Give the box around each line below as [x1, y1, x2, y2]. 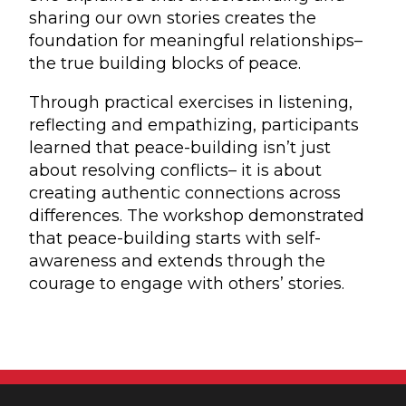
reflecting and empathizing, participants [29, 114, 359, 135]
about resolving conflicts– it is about [29, 159, 322, 180]
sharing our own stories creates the [29, 7, 316, 28]
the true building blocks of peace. [29, 53, 301, 73]
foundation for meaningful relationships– [29, 30, 362, 51]
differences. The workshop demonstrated [29, 205, 364, 226]
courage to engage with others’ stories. [29, 273, 344, 294]
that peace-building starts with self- [29, 227, 321, 248]
